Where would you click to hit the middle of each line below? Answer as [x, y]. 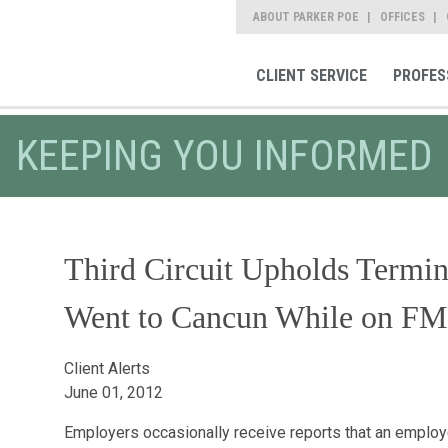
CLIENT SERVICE [311, 76]
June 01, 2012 [113, 392]
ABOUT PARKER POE [306, 17]
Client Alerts [106, 368]
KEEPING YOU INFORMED [224, 155]
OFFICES [402, 17]
